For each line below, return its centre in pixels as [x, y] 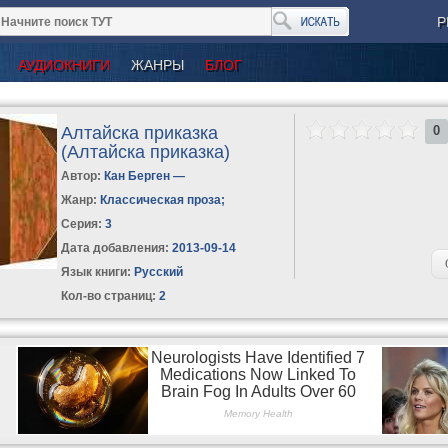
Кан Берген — [145, 175]
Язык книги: [96, 271]
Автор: [83, 175]
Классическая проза [161, 199]
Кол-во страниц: [109, 295]
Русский [157, 271]
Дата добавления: [115, 247]
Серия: [83, 223]
